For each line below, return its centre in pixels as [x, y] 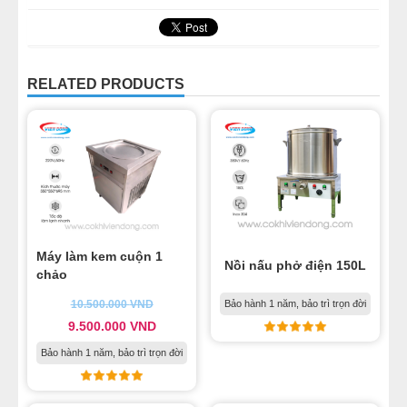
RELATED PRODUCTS [106, 84]
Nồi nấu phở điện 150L [295, 266]
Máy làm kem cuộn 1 [99, 257]
